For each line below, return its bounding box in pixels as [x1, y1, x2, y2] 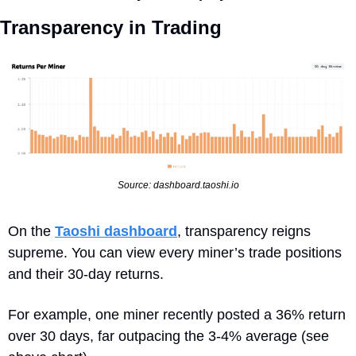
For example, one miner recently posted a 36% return [8, 306, 346, 323]
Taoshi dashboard [55, 222, 177, 239]
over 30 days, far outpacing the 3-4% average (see [8, 327, 329, 344]
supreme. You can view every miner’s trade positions [8, 244, 342, 261]
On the [8, 222, 55, 239]
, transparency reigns [177, 222, 311, 239]
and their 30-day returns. [8, 265, 168, 282]
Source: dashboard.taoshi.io [117, 179, 239, 191]
